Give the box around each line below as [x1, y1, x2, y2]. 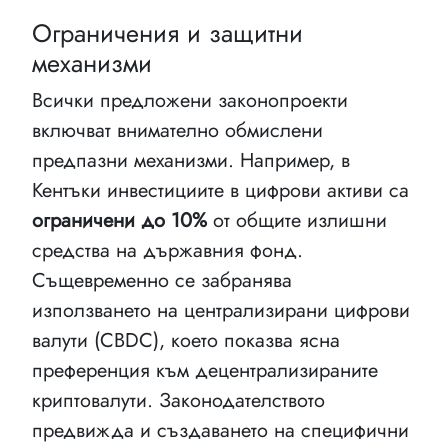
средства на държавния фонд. [32, 235, 303, 265]
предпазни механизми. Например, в [32, 145, 350, 175]
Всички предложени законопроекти [32, 85, 348, 115]
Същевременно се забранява [32, 265, 292, 295]
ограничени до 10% [32, 205, 207, 235]
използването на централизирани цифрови [32, 295, 410, 325]
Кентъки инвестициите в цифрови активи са [32, 175, 409, 205]
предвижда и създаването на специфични [32, 415, 409, 445]
